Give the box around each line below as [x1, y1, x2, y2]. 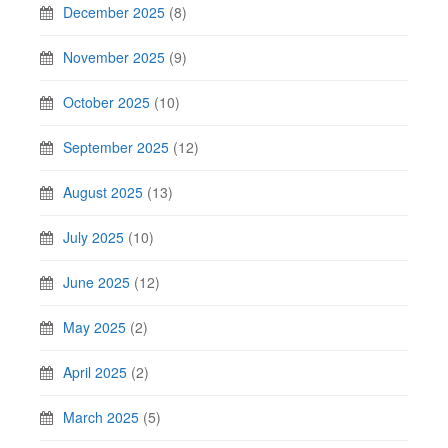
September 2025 [63, 137, 169, 158]
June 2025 [63, 272, 130, 293]
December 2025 [63, 2, 165, 23]
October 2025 [63, 92, 150, 113]
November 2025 [63, 47, 165, 68]
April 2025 [63, 362, 127, 383]
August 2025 [63, 182, 143, 203]
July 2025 [63, 227, 124, 248]
